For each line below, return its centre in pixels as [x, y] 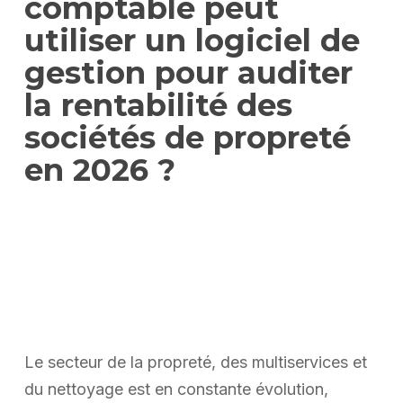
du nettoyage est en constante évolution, [176, 389]
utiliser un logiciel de [192, 40]
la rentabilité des [158, 105]
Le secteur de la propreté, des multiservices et [195, 362]
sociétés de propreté [187, 137]
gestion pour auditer [188, 72]
